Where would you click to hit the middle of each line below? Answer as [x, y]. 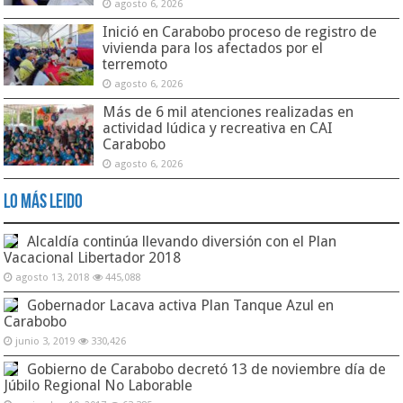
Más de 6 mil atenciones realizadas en [228, 112]
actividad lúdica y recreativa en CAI [218, 128]
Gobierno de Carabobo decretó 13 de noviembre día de [207, 369]
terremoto [135, 64]
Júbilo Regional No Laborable [99, 385]
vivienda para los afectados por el [213, 48]
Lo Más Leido [44, 202]
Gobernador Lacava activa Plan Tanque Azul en [181, 305]
